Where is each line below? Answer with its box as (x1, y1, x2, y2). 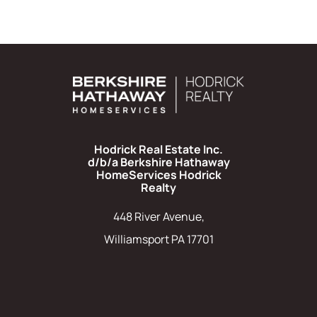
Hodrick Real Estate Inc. (94, 142, 223, 158)
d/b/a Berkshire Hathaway (87, 154, 230, 171)
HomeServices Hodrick (96, 167, 221, 183)
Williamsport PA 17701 (103, 231, 214, 248)
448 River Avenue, (113, 209, 204, 225)
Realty (141, 180, 176, 196)
